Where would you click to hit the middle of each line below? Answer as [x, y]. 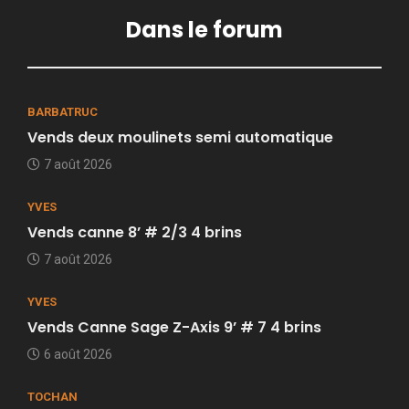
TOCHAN [52, 397]
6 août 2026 [78, 355]
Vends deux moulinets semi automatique [180, 138]
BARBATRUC [63, 112]
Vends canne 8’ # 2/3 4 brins [135, 233]
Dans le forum [204, 30]
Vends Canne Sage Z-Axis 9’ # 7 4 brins [174, 328]
